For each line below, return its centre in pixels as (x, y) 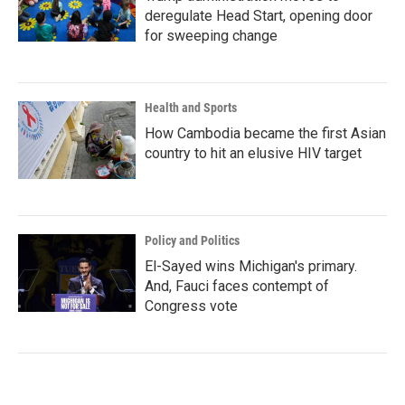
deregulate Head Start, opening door (259, 16)
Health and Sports (191, 108)
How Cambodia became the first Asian (265, 133)
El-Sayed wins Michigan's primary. (251, 266)
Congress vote (191, 306)
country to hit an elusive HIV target (253, 153)
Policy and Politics (192, 240)
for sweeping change (211, 36)
